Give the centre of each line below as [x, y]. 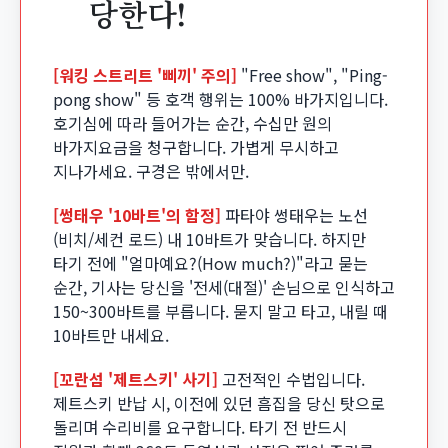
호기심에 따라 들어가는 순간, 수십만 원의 [192, 123]
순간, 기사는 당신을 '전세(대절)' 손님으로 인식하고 [224, 287]
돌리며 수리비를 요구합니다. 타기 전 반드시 [200, 427]
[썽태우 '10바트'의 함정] [137, 215]
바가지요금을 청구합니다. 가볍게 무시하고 [196, 147]
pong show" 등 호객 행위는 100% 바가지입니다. [220, 99]
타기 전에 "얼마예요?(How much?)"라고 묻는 [210, 263]
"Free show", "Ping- [314, 75]
